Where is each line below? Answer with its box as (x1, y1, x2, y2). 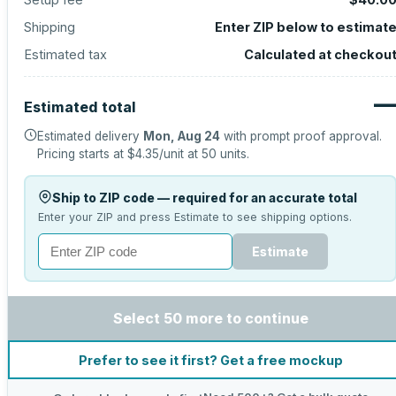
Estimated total (24, 98, 136, 116)
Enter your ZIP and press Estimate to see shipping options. (37, 209, 352, 224)
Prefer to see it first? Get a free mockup (78, 352, 343, 368)
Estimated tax (24, 47, 107, 62)
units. (217, 147, 249, 161)
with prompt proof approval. (220, 129, 382, 143)
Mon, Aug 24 (143, 129, 220, 143)
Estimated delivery (37, 129, 143, 143)
